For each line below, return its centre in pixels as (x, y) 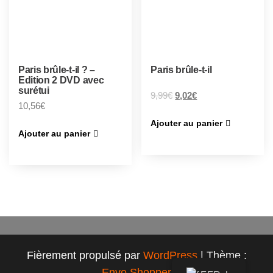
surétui (34, 90)
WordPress (170, 256)
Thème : (226, 256)
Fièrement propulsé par (85, 256)
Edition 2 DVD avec (61, 80)
